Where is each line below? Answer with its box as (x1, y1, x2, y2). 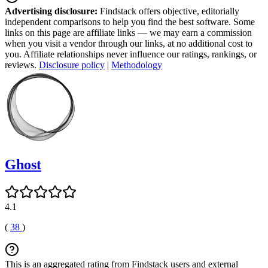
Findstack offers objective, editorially (98, 5, 239, 16)
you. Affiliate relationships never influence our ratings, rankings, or (5, 48, 257, 59)
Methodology (111, 59, 162, 70)
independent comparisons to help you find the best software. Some (5, 16, 255, 27)
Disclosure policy (39, 59, 105, 70)
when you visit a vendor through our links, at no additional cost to (5, 38, 252, 48)
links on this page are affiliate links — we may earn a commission (5, 27, 252, 38)
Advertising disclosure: (5, 5, 98, 16)
